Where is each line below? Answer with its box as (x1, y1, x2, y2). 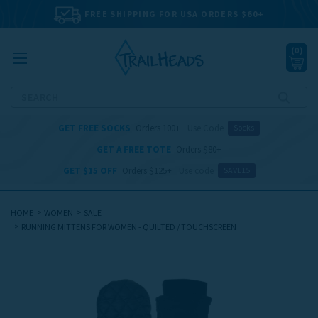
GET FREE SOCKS (58, 122, 131, 134)
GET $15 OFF (62, 165, 117, 177)
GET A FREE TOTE (97, 143, 171, 155)
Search (11, 87, 40, 100)
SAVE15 (223, 165, 250, 175)
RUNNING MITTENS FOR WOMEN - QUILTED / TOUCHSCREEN (21, 221, 236, 232)
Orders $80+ (176, 143, 221, 155)
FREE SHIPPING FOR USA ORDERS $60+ (82, 9, 265, 19)
